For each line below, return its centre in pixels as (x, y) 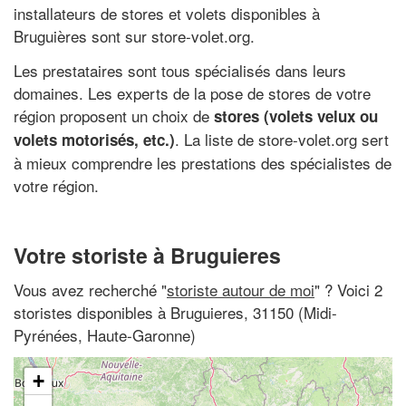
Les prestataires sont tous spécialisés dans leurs (180, 70)
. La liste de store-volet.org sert (282, 139)
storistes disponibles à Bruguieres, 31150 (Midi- (175, 312)
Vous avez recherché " (90, 289)
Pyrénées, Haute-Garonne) (105, 334)
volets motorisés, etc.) (94, 139)
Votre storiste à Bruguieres (147, 255)
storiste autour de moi (241, 289)
